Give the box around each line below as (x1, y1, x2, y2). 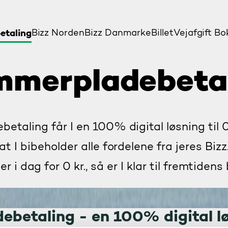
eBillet (145, 28, 174, 38)
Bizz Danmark (84, 28, 146, 38)
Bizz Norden (31, 28, 85, 38)
